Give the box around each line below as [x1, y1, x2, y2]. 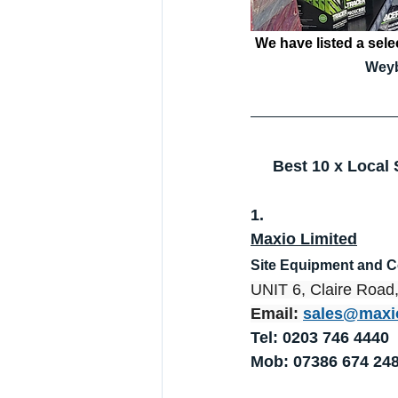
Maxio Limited [251, 230, 357, 249]
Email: [251, 305, 303, 323]
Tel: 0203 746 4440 [251, 329, 389, 347]
